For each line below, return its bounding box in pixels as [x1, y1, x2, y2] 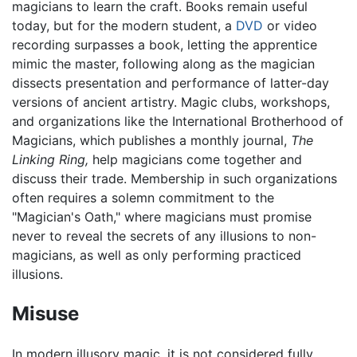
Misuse [12, 302, 79, 326]
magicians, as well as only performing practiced [12, 247, 301, 264]
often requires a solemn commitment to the [12, 190, 274, 206]
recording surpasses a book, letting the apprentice [12, 37, 317, 53]
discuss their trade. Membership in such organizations [12, 171, 337, 187]
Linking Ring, [12, 151, 88, 168]
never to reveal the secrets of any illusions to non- [12, 228, 316, 245]
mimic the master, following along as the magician [12, 56, 315, 73]
